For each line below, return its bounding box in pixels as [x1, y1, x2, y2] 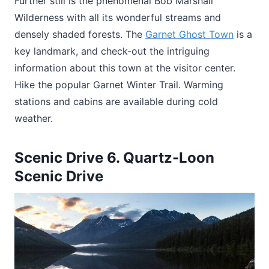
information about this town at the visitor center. [14, 62, 235, 74]
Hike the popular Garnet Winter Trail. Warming [14, 79, 223, 91]
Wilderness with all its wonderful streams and [14, 11, 221, 24]
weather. [14, 112, 53, 125]
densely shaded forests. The [14, 28, 145, 41]
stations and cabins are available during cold [14, 95, 218, 108]
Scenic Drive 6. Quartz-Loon [14, 149, 214, 167]
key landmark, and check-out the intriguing [14, 45, 210, 58]
